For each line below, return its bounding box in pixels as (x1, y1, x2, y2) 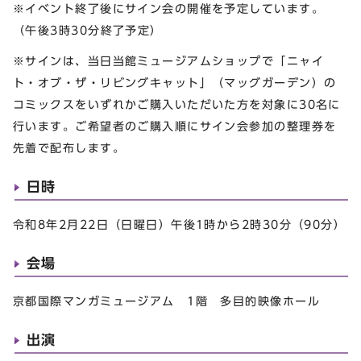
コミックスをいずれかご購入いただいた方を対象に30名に (13, 98, 341, 110)
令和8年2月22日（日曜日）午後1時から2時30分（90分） (13, 218, 346, 230)
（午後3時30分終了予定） (13, 24, 163, 37)
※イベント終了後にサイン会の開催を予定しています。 (13, 2, 324, 15)
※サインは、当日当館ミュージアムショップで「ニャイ (13, 54, 324, 67)
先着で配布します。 (13, 141, 125, 154)
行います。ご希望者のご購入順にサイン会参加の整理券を (13, 119, 337, 132)
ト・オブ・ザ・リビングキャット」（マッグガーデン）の (13, 76, 337, 89)
